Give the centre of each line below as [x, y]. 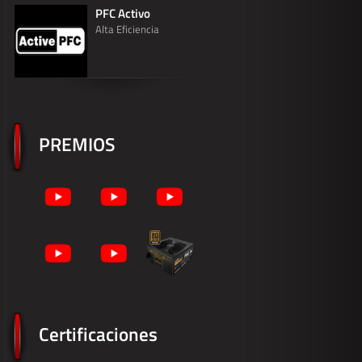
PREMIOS [77, 144]
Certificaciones [98, 334]
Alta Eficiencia [127, 29]
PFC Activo [123, 13]
